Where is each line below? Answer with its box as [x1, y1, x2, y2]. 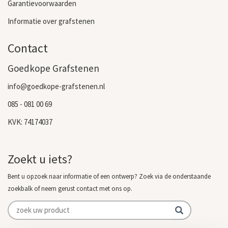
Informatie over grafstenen [8, 16, 95, 26]
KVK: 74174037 [8, 117, 52, 127]
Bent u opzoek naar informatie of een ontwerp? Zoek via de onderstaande [8, 172, 211, 181]
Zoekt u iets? [8, 151, 72, 167]
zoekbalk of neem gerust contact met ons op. [8, 184, 132, 193]
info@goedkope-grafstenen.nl [8, 81, 105, 91]
